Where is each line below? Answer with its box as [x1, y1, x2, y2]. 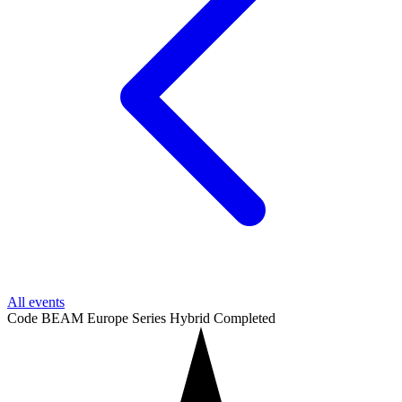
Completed [214, 310, 275, 327]
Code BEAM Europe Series [7, 310, 170, 327]
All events [7, 294, 65, 310]
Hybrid [170, 310, 214, 327]
